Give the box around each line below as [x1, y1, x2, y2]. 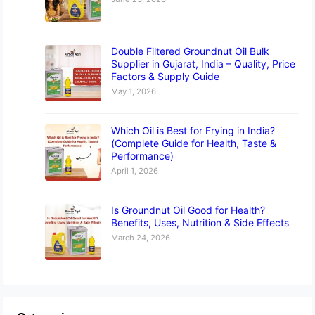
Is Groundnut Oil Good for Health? [111, 204, 266, 217]
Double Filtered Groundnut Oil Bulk [111, 45, 270, 58]
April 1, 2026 [111, 166, 159, 176]
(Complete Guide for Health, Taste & [111, 137, 277, 150]
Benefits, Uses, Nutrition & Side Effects [111, 217, 290, 229]
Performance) [111, 150, 174, 162]
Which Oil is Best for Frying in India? [111, 124, 276, 137]
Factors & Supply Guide [111, 70, 220, 83]
